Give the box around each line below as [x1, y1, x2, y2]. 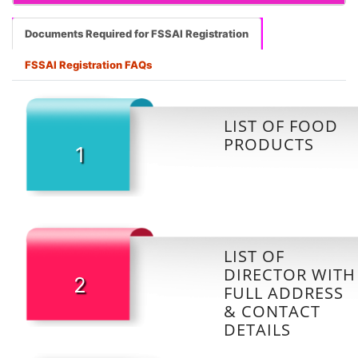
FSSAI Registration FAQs [25, 58, 152, 71]
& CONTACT [224, 300, 320, 322]
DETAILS [224, 318, 291, 340]
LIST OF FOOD [224, 114, 338, 137]
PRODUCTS [224, 133, 314, 155]
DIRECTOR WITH [224, 263, 356, 285]
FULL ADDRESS [224, 281, 344, 304]
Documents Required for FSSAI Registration [25, 26, 249, 40]
